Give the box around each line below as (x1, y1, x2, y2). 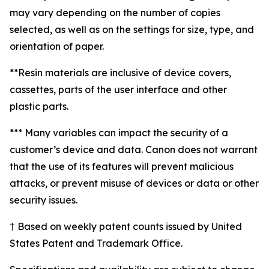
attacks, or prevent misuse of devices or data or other (10, 177, 259, 189)
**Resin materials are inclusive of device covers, (10, 67, 231, 79)
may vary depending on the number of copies (10, 7, 220, 19)
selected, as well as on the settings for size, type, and (10, 23, 254, 35)
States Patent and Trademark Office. (10, 237, 183, 249)
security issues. (10, 194, 77, 206)
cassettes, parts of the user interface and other (10, 83, 227, 95)
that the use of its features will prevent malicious (10, 160, 234, 172)
